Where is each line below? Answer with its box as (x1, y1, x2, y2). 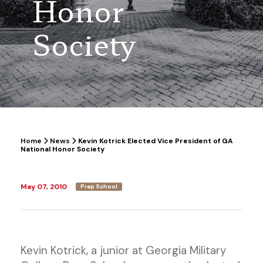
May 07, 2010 (21, 182, 67, 191)
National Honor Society (21, 144, 104, 154)
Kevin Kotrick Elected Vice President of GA (76, 136, 233, 146)
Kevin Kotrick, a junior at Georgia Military (21, 243, 227, 258)
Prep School (80, 183, 117, 190)
